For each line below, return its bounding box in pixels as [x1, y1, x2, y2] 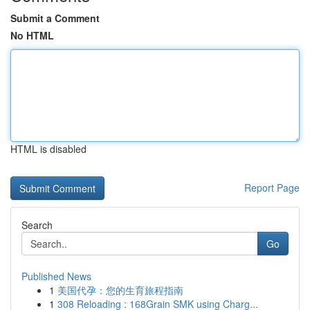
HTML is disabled [10, 142, 86, 156]
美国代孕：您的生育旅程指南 [57, 283, 183, 297]
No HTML [10, 28, 54, 42]
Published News [21, 269, 91, 283]
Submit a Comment [10, 11, 100, 25]
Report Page [244, 181, 300, 194]
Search [21, 218, 53, 232]
